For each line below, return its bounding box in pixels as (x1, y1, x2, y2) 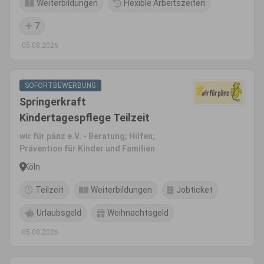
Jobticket (176, 185, 213, 194)
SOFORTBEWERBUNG (25, 81, 96, 90)
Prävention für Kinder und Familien (19, 144, 155, 153)
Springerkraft (19, 95, 86, 108)
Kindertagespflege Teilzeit (19, 111, 150, 124)
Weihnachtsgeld (107, 208, 169, 217)
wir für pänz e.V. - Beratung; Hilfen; (19, 131, 155, 141)
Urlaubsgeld (37, 208, 81, 217)
